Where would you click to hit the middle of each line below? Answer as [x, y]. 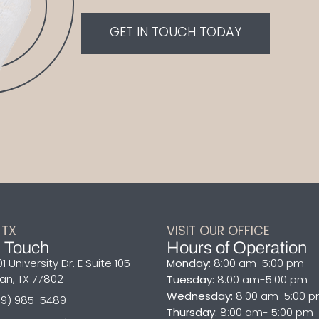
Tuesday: [190, 281]
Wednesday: [200, 297]
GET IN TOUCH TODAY [176, 33]
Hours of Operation [237, 247]
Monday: [189, 264]
